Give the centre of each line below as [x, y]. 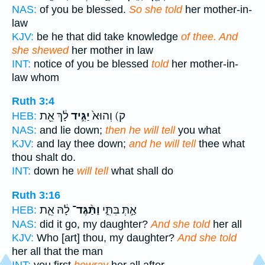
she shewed [40, 50]
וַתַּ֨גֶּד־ [85, 210]
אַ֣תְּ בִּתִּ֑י [118, 210]
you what [198, 130]
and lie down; [71, 130]
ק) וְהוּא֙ [108, 116]
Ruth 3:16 [36, 195]
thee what [220, 144]
